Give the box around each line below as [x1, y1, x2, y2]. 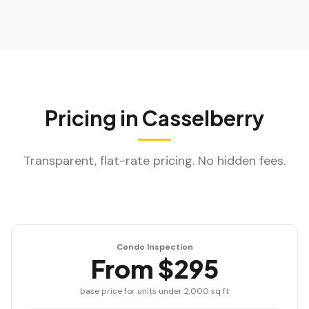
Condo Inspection [116, 241, 193, 252]
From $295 [90, 253, 219, 284]
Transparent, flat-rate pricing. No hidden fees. [23, 152, 286, 169]
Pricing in [45, 105, 139, 131]
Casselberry [142, 105, 264, 131]
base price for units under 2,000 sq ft [80, 286, 229, 297]
